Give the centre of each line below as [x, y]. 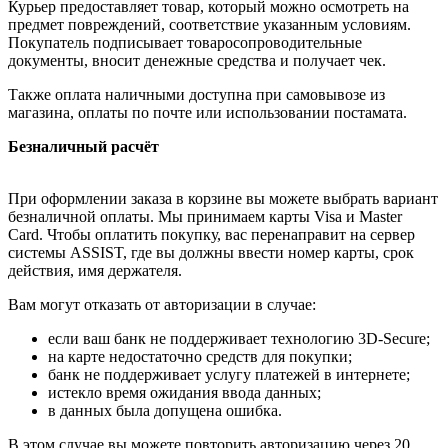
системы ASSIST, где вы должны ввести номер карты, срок [211, 252]
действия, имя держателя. [95, 270]
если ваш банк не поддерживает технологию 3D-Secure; [239, 338]
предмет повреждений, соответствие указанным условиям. [209, 24]
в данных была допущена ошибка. [165, 410]
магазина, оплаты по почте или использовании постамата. [207, 112]
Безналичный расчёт [83, 146]
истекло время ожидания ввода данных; [184, 392]
